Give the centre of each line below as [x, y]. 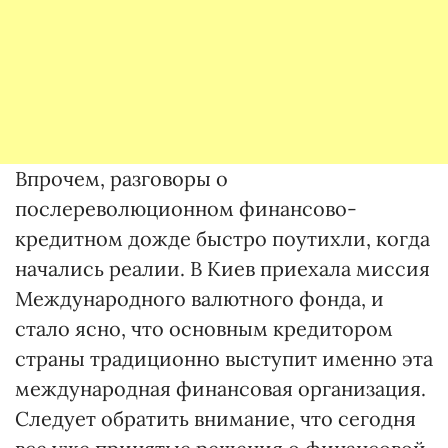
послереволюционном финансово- [186, 208]
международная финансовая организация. [220, 388]
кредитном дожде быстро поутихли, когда [222, 238]
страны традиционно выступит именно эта [224, 358]
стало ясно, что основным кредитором [204, 328]
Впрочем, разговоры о [121, 178]
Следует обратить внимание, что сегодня [215, 418]
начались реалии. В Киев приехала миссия [222, 268]
